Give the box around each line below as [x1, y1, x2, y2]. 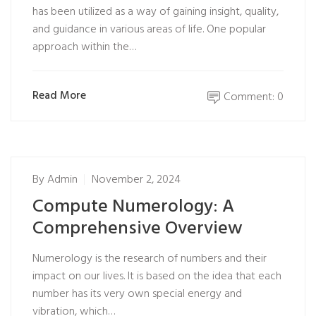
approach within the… [32, 38, 136, 56]
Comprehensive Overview [32, 214, 243, 243]
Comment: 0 [224, 88, 284, 107]
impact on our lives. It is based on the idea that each [32, 267, 281, 286]
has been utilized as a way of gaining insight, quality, [32, 3, 279, 21]
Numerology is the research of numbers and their [32, 250, 267, 268]
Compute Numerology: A [32, 193, 234, 221]
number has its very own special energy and [32, 285, 242, 303]
